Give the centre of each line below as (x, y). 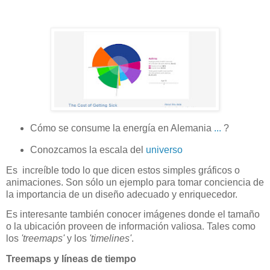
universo (164, 149)
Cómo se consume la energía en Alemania (121, 128)
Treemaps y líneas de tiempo (71, 259)
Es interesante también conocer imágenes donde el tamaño (133, 215)
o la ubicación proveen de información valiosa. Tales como (131, 227)
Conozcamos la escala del (88, 149)
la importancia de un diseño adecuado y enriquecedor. (122, 195)
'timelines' (110, 239)
